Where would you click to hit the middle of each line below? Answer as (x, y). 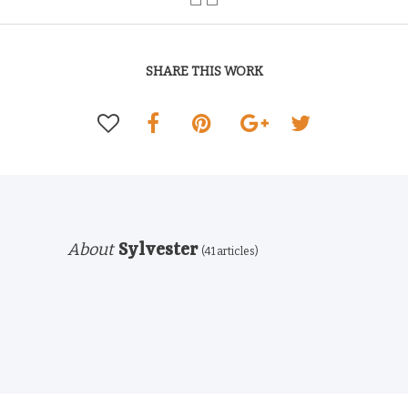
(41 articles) (228, 251)
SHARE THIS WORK (204, 71)
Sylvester (156, 250)
